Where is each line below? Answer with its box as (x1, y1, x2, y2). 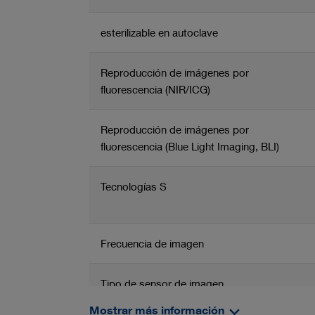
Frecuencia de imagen (101, 236, 204, 250)
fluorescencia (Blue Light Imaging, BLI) (101, 139, 279, 153)
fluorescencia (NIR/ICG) (101, 82, 210, 96)
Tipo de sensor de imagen (101, 276, 224, 290)
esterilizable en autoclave (101, 25, 218, 39)
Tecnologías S (101, 179, 167, 193)
